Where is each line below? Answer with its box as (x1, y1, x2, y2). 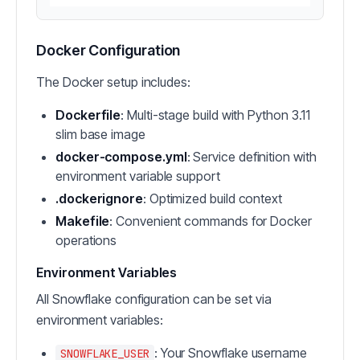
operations (55, 232, 117, 248)
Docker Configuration (36, 42, 181, 59)
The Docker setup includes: (36, 74, 190, 90)
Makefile (55, 213, 110, 229)
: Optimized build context (142, 190, 282, 207)
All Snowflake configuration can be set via (36, 291, 272, 307)
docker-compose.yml (55, 149, 187, 165)
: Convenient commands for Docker (109, 213, 312, 229)
